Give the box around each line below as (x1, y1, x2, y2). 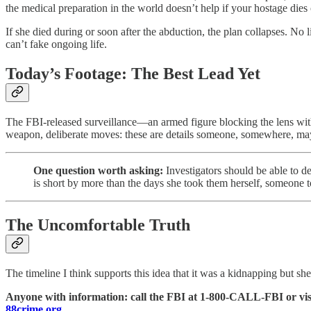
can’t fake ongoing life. (6, 38, 107, 51)
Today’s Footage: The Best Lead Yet (6, 64, 260, 83)
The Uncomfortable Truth (6, 215, 190, 234)
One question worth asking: (33, 164, 163, 176)
